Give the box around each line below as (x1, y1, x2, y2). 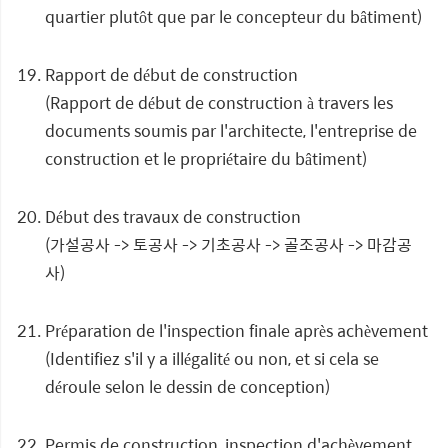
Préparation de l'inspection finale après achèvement (45, 318, 428, 343)
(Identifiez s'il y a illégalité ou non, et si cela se (45, 346, 379, 371)
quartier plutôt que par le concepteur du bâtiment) (45, 4, 422, 29)
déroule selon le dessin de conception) (45, 374, 330, 399)
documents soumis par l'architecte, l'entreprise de (45, 118, 417, 143)
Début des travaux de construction (45, 204, 301, 229)
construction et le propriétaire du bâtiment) (45, 146, 367, 171)
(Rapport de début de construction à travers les (45, 90, 393, 115)
